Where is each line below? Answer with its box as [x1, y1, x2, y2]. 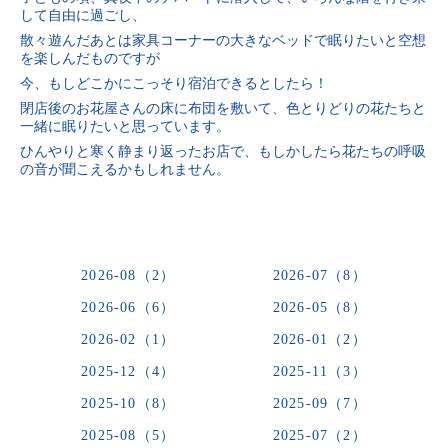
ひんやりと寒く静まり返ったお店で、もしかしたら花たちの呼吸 [20, 144, 426, 159]
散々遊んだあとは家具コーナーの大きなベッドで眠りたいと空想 [20, 33, 426, 48]
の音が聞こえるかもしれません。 [20, 162, 230, 177]
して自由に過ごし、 [20, 8, 146, 23]
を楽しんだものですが [20, 51, 160, 66]
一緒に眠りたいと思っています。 [20, 119, 230, 134]
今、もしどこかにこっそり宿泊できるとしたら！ [20, 76, 328, 91]
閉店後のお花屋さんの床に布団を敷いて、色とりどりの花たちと [20, 101, 426, 116]
